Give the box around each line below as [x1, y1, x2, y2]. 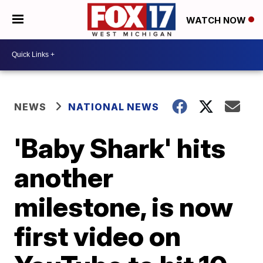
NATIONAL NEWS [68, 100, 160, 113]
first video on [14, 219, 181, 252]
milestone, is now [14, 190, 234, 223]
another [14, 160, 114, 194]
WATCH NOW [186, 14, 248, 26]
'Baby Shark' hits [14, 131, 226, 164]
